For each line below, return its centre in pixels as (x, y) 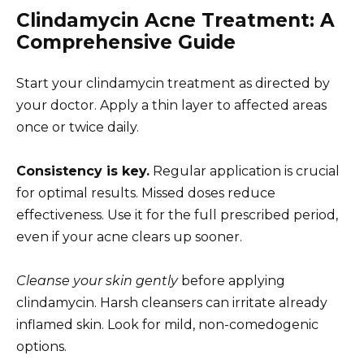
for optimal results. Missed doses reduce (146, 193)
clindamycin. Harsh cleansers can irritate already (172, 303)
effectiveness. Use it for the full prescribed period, (177, 215)
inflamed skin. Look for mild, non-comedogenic (167, 325)
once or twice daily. (78, 127)
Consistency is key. (83, 171)
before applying (232, 281)
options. (41, 347)
